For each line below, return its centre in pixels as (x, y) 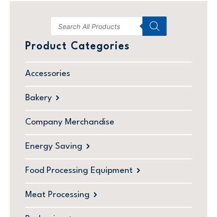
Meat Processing (57, 195)
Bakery (39, 98)
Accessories (48, 74)
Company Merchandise (70, 123)
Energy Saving (54, 147)
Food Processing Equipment (79, 171)
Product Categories (77, 47)
